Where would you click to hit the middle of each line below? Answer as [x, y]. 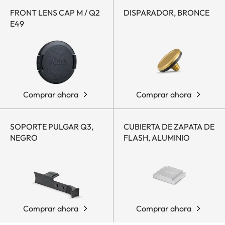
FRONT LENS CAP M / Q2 [55, 13]
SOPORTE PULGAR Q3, [52, 127]
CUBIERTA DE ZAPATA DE [169, 127]
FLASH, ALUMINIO [157, 138]
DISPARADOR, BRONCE [166, 13]
